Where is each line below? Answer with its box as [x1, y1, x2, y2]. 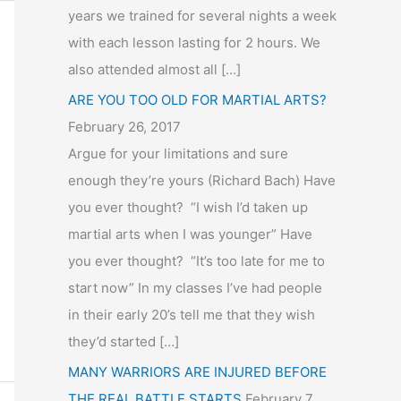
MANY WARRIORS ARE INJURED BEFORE [68, 363, 327, 380]
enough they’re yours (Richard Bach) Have [68, 172, 336, 189]
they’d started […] [68, 333, 179, 350]
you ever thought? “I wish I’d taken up [68, 199, 308, 216]
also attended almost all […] [68, 61, 241, 79]
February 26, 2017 [68, 118, 181, 135]
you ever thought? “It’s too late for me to [68, 252, 325, 269]
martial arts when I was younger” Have [68, 226, 312, 243]
